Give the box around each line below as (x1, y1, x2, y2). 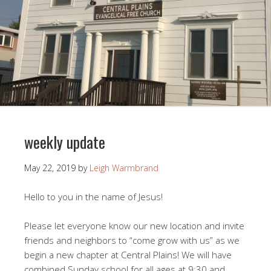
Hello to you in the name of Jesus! (24, 191, 163, 203)
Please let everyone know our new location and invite (24, 220, 244, 232)
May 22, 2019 (24, 162, 76, 174)
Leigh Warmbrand (90, 162, 158, 174)
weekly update (24, 130, 105, 154)
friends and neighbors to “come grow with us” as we (24, 234, 240, 247)
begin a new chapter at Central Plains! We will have (24, 249, 232, 261)
